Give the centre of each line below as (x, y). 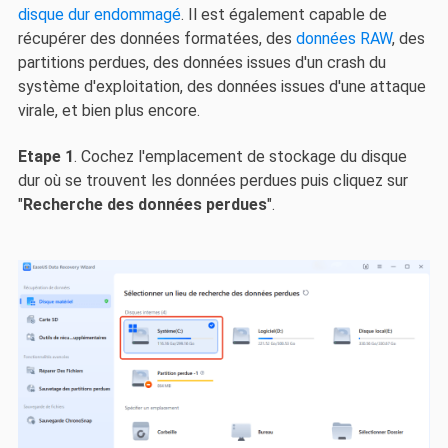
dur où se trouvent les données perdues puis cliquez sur (212, 181)
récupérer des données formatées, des (156, 38)
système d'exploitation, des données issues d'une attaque (221, 86)
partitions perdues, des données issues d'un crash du (201, 62)
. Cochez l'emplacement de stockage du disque (240, 157)
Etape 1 (45, 157)
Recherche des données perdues (144, 205)
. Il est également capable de (283, 14)
